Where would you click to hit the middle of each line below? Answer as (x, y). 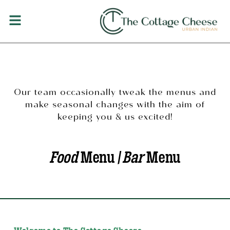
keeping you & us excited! (115, 118)
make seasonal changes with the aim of (115, 106)
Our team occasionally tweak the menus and (115, 94)
